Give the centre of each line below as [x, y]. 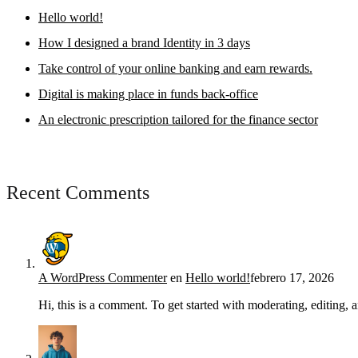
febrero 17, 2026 [292, 277]
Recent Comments [78, 192]
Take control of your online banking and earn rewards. [175, 68]
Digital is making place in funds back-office [148, 93]
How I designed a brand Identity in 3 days [144, 42]
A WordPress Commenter [103, 277]
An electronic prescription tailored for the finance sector [178, 119]
